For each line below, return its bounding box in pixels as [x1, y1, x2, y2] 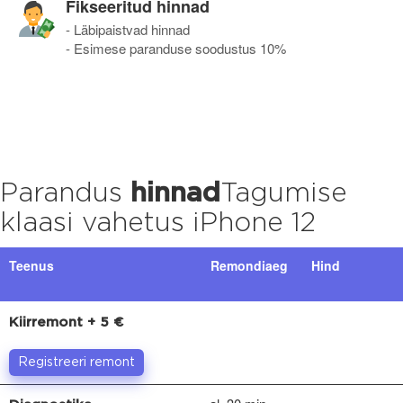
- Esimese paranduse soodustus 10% [66, 38, 286, 58]
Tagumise [220, 181, 347, 206]
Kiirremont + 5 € [9, 316, 123, 328]
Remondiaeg [210, 255, 288, 274]
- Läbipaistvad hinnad [66, 19, 190, 39]
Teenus [9, 255, 54, 274]
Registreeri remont [18, 356, 135, 368]
